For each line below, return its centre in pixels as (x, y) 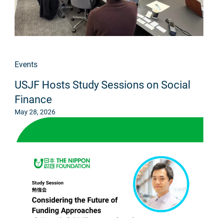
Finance (33, 100)
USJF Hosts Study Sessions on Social (102, 85)
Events (26, 65)
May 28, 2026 (35, 112)
